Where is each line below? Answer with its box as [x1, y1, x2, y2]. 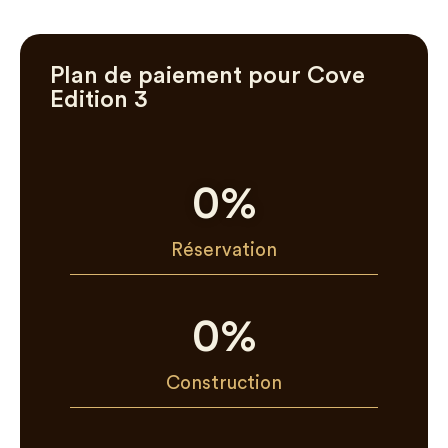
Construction [166, 374, 282, 393]
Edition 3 [50, 88, 148, 112]
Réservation [171, 241, 277, 260]
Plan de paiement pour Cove [50, 64, 365, 88]
